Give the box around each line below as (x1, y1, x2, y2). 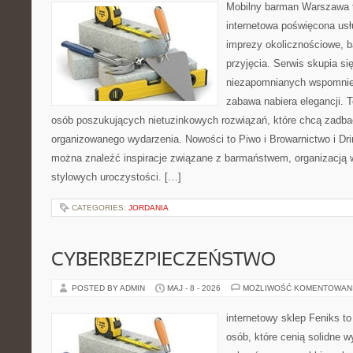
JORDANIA (128, 203, 169, 212)
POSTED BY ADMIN (72, 284, 147, 292)
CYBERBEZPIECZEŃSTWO (51, 252, 276, 269)
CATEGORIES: (72, 203, 128, 212)
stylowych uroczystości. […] (51, 171, 181, 183)
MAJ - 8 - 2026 (167, 284, 221, 292)
